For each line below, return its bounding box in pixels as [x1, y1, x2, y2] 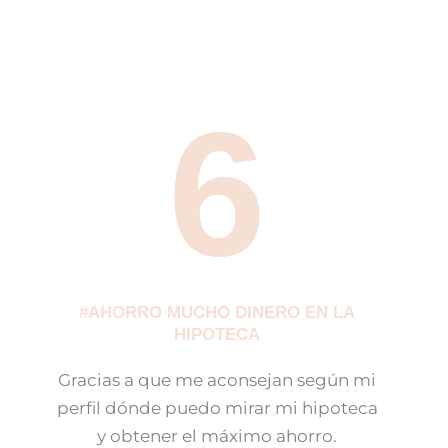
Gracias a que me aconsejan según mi [58, 370, 377, 391]
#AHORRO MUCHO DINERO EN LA [79, 303, 356, 323]
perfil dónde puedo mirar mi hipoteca [56, 398, 378, 419]
